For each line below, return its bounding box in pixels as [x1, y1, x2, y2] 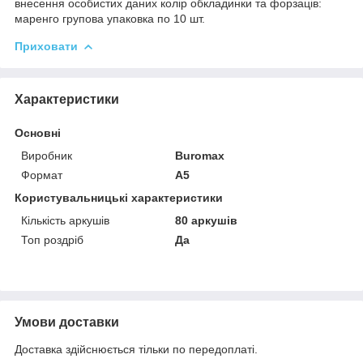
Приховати [15, 39, 78, 53]
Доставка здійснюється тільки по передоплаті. [15, 342, 258, 356]
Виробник [21, 148, 72, 162]
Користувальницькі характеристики [15, 190, 223, 204]
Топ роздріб [21, 233, 83, 246]
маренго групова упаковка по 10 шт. [15, 11, 205, 25]
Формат [21, 168, 62, 181]
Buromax [175, 148, 225, 162]
